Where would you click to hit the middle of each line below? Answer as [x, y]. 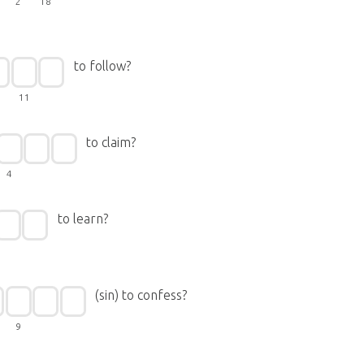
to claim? [111, 142]
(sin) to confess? [141, 295]
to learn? [82, 219]
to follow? [102, 66]
